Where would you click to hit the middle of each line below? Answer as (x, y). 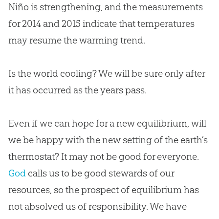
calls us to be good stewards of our (100, 173)
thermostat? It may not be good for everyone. (103, 157)
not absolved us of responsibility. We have (97, 207)
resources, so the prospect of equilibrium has (103, 190)
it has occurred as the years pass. (77, 90)
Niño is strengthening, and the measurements (105, 7)
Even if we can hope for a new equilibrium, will (107, 123)
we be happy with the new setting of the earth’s (108, 140)
